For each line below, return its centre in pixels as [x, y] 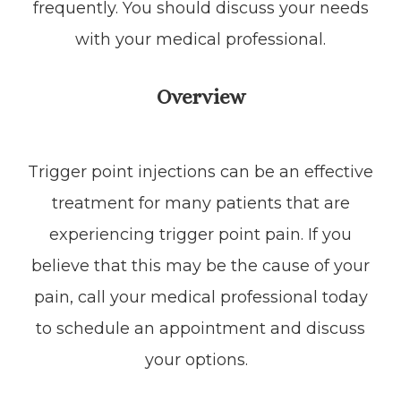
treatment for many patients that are [200, 203]
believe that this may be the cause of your [200, 265]
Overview [200, 96]
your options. [200, 359]
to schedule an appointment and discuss [200, 328]
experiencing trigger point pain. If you [200, 234]
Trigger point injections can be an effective [200, 171]
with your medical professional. [200, 39]
